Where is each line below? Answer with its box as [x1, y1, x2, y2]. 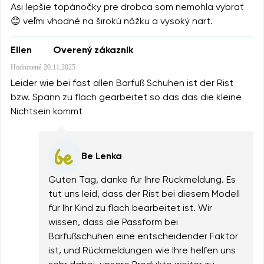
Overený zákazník [53, 46, 133, 56]
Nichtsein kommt [11, 107, 82, 117]
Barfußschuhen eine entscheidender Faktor [48, 232, 238, 242]
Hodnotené [11, 63, 41, 72]
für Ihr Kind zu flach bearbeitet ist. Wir [48, 204, 212, 214]
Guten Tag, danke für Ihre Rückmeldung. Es [48, 176, 236, 186]
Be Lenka [81, 152, 122, 162]
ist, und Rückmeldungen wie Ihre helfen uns [48, 246, 236, 256]
